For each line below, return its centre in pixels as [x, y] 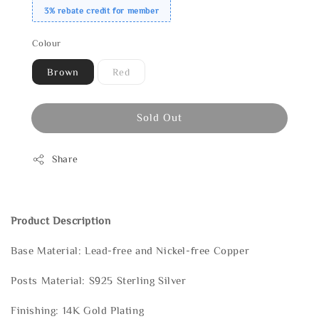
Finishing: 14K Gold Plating [78, 310]
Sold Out [159, 117]
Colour [47, 43]
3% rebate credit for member [102, 10]
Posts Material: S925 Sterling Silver [99, 281]
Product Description [61, 221]
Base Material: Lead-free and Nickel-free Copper [130, 251]
